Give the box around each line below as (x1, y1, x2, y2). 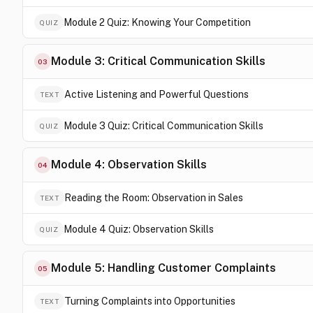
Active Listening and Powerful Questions (64, 89, 249, 100)
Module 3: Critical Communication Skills (51, 54, 265, 68)
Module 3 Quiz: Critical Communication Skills (64, 120, 263, 131)
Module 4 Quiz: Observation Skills (64, 224, 214, 235)
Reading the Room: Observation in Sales (64, 192, 243, 203)
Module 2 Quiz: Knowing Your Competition (64, 17, 251, 28)
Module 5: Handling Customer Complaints (51, 261, 276, 275)
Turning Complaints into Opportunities (64, 296, 235, 307)
